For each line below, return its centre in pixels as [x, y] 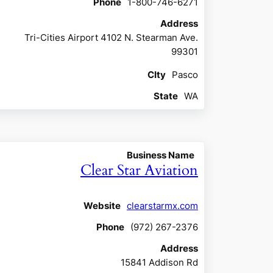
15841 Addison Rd [159, 262]
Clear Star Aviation [139, 170]
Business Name [160, 155]
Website [102, 205]
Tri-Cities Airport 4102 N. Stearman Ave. [111, 37]
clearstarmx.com [162, 205]
